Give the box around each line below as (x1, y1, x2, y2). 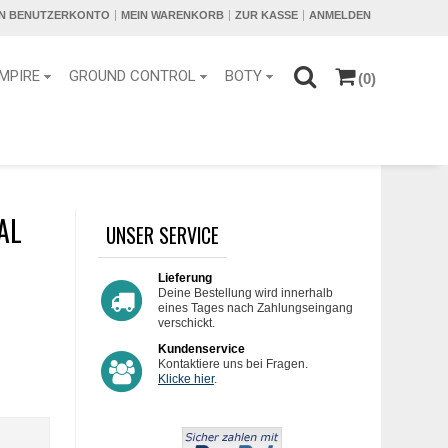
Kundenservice (157, 341, 245, 356)
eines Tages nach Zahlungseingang (157, 300, 353, 315)
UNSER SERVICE (105, 220, 219, 250)
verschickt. (157, 315, 215, 330)
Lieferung (157, 270, 212, 285)
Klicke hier (157, 371, 214, 386)
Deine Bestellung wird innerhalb (157, 285, 333, 300)
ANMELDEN (308, 9, 371, 21)
